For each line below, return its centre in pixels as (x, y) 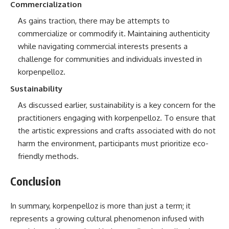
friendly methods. (48, 156)
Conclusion (36, 181)
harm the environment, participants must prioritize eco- (113, 143)
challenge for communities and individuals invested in (110, 59)
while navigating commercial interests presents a (103, 46)
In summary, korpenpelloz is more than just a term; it (100, 206)
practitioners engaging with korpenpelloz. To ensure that (117, 118)
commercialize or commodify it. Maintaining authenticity (114, 33)
